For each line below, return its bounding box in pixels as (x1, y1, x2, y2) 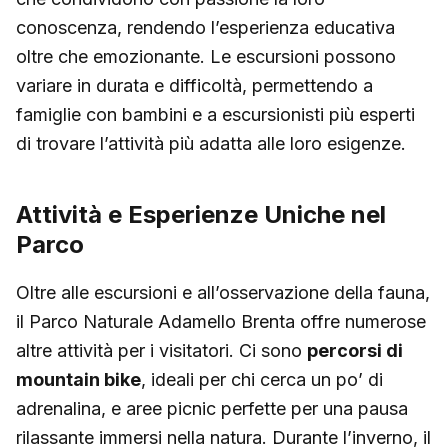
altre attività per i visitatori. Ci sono (16, 339, 307, 361)
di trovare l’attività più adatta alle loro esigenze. (16, 132, 406, 154)
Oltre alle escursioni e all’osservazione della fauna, (16, 281, 430, 303)
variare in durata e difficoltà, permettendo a (16, 74, 373, 96)
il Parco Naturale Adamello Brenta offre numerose (16, 310, 426, 332)
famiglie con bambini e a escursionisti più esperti (16, 103, 415, 125)
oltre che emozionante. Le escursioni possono (16, 45, 396, 67)
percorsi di (307, 339, 403, 361)
